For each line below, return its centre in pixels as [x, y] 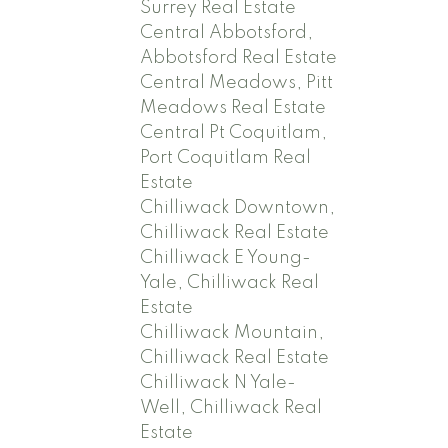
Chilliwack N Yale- [218, 383]
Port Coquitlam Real [226, 158]
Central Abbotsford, [227, 33]
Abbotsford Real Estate [239, 58]
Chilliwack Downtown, [238, 208]
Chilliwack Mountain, [232, 333]
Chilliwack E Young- [226, 258]
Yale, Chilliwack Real [230, 283]
